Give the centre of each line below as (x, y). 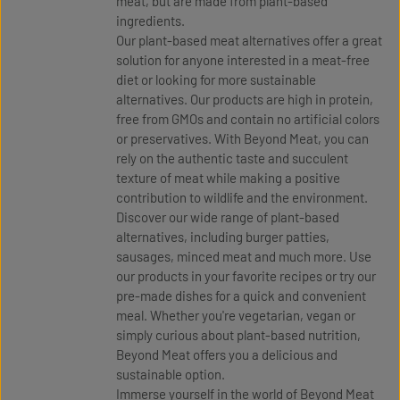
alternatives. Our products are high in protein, (245, 99)
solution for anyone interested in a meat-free (243, 60)
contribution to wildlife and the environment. (242, 197)
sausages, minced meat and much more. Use (244, 256)
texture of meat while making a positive (228, 178)
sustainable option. (171, 374)
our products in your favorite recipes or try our (246, 276)
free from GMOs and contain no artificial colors (248, 119)
